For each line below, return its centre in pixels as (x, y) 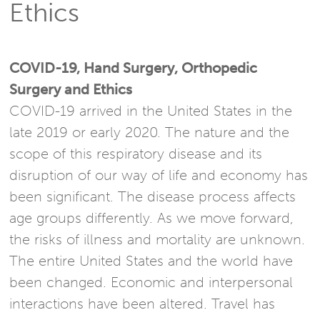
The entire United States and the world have (151, 261)
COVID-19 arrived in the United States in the (151, 111)
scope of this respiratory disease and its (136, 154)
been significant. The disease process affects (153, 197)
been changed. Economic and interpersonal (151, 282)
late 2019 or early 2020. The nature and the (150, 132)
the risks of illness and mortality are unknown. (157, 240)
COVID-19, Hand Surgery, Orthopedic (134, 68)
